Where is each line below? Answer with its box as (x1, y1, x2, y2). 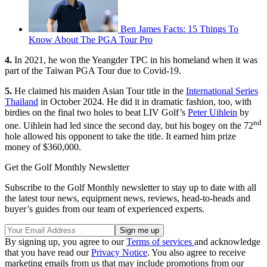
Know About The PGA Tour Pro (29, 34, 153, 45)
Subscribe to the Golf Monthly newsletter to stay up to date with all (5, 182, 256, 193)
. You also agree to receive (147, 247, 246, 258)
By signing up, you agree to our (5, 237, 126, 247)
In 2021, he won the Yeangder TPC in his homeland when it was (12, 54, 257, 65)
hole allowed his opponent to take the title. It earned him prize (5, 131, 236, 142)
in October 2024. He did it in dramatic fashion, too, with (38, 96, 252, 107)
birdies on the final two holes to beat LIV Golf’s (5, 107, 188, 117)
